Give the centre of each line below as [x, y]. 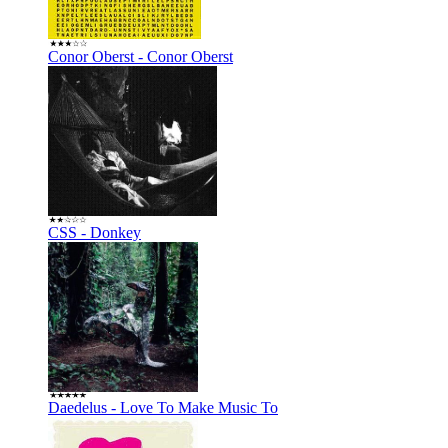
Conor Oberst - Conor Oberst [140, 56]
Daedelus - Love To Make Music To [163, 407]
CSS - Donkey [94, 232]
